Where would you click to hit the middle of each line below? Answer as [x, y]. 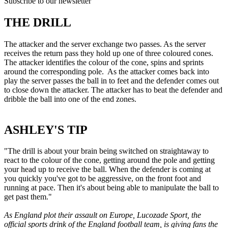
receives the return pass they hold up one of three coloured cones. [109, 53]
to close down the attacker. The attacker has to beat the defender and [113, 90]
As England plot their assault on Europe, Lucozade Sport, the [103, 215]
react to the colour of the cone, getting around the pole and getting [109, 160]
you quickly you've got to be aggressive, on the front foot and [103, 179]
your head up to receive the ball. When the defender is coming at [107, 169]
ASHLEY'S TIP [46, 130]
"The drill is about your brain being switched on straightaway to [106, 151]
